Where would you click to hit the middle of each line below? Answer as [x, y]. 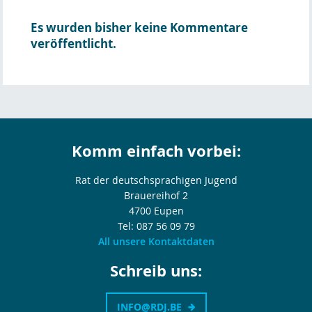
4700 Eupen [156, 210]
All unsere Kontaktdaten [156, 241]
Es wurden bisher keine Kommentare [139, 27]
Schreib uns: [156, 270]
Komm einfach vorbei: [156, 150]
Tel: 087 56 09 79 [156, 226]
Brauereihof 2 [156, 195]
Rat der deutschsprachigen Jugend [156, 180]
